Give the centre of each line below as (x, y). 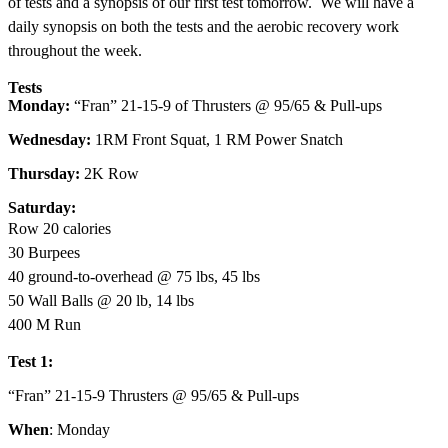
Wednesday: (49, 139)
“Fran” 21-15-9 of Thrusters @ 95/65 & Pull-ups (226, 105)
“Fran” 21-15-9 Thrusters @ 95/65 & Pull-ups (153, 395)
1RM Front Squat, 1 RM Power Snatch (217, 139)
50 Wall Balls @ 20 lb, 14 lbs (101, 300)
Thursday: (44, 173)
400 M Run (44, 324)
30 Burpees (44, 252)
